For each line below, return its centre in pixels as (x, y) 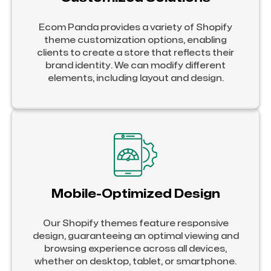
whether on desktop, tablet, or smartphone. (135, 261)
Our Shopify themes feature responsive (135, 223)
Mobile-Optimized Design (135, 194)
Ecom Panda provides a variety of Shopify (135, 27)
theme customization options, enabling (135, 40)
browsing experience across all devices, (135, 249)
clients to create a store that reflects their (135, 53)
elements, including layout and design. (135, 78)
